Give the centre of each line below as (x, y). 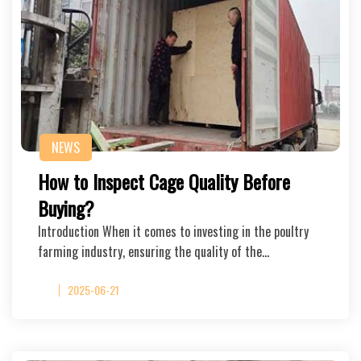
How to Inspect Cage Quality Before (164, 181)
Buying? (66, 208)
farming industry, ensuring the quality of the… (154, 251)
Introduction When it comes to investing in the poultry (173, 231)
